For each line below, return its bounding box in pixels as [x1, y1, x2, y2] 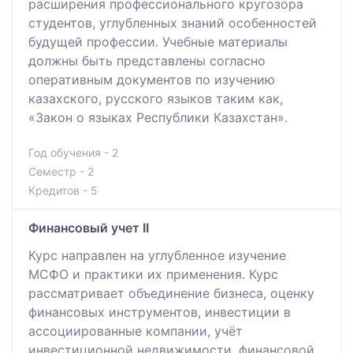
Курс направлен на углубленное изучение [28, 247, 286, 263]
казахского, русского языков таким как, [28, 90, 283, 106]
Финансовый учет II [28, 219, 149, 236]
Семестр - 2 [28, 164, 94, 178]
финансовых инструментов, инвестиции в [28, 303, 291, 320]
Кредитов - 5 [28, 183, 98, 197]
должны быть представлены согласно [28, 52, 266, 69]
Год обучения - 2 [28, 145, 118, 159]
